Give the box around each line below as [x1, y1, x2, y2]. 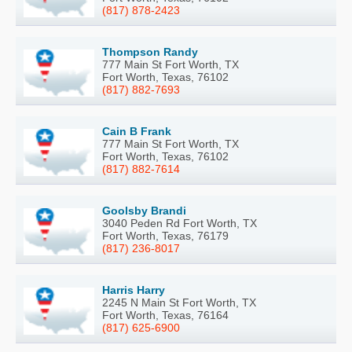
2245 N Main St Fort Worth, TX [102, 295, 256, 309]
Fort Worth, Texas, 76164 [102, 308, 229, 321]
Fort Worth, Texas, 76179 [102, 229, 229, 242]
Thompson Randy [102, 45, 198, 58]
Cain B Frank [102, 124, 171, 137]
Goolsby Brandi [102, 203, 186, 217]
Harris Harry [102, 283, 165, 296]
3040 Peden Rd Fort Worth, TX [102, 216, 257, 229]
